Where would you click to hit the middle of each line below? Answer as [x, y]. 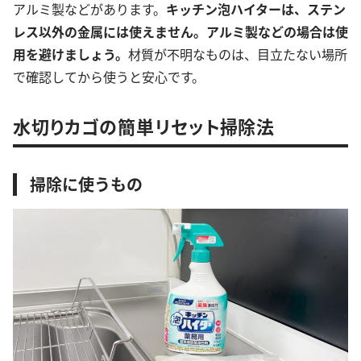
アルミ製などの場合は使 [277, 32]
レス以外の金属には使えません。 [110, 32]
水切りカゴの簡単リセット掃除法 [144, 126]
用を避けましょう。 [71, 54]
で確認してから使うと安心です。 [109, 77]
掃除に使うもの [86, 185]
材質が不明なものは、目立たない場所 [238, 54]
